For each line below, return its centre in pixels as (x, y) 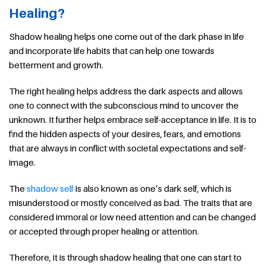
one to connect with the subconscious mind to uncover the (124, 105)
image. (22, 162)
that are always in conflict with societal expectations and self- (127, 148)
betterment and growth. (56, 64)
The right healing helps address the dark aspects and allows (126, 91)
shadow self (50, 188)
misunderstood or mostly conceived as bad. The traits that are (131, 202)
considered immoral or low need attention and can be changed (132, 216)
